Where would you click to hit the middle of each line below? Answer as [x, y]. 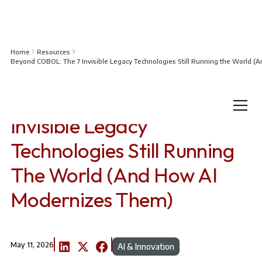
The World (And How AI [113, 175]
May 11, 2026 [32, 245]
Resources [53, 51]
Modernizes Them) [92, 199]
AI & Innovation [146, 247]
